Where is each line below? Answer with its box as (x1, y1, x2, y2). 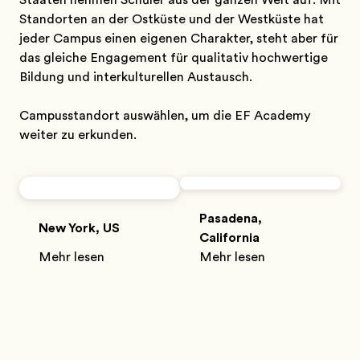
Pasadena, (199, 211, 262, 226)
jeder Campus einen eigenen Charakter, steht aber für (19, 31, 338, 46)
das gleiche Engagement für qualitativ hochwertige (19, 51, 328, 65)
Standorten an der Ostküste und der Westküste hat (19, 12, 324, 27)
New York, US (39, 221, 120, 235)
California (199, 231, 260, 245)
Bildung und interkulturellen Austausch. (19, 70, 252, 84)
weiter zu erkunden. (19, 128, 137, 142)
